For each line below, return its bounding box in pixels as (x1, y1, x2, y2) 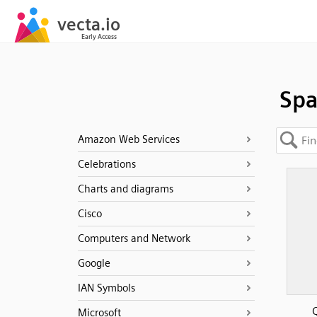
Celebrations (77, 158, 136, 171)
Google (77, 257, 110, 270)
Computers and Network (77, 232, 190, 245)
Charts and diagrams (77, 183, 173, 195)
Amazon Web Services (77, 133, 180, 146)
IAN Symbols (77, 282, 135, 294)
